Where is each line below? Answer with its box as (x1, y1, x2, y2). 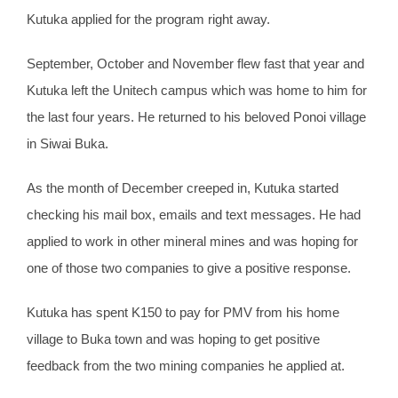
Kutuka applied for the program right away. (27, 12, 270, 28)
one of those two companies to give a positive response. (27, 260, 351, 276)
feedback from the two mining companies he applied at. (27, 358, 345, 374)
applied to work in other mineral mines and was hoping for (27, 234, 358, 250)
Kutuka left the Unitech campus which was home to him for (27, 83, 367, 99)
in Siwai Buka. (27, 136, 108, 152)
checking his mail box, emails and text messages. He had (27, 207, 361, 223)
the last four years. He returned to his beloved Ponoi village (27, 109, 366, 125)
